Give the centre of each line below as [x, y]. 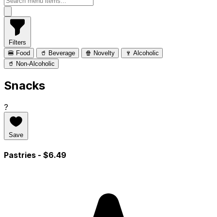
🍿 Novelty [100, 53]
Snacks [24, 85]
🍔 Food [19, 53]
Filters [17, 42]
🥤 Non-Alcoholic [31, 63]
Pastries [21, 155]
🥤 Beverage [58, 53]
